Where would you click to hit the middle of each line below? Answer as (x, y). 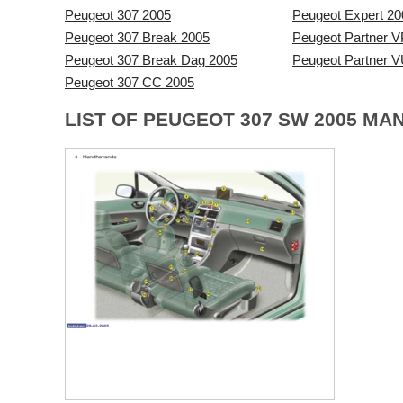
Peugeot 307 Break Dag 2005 (151, 60)
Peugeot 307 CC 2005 (130, 82)
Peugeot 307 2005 (118, 15)
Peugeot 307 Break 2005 (137, 37)
